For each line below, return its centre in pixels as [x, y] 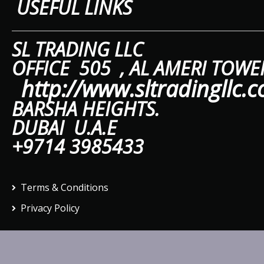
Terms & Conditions [65, 187]
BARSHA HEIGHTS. [88, 109]
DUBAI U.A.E [64, 128]
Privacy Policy [50, 208]
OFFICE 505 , [71, 68]
